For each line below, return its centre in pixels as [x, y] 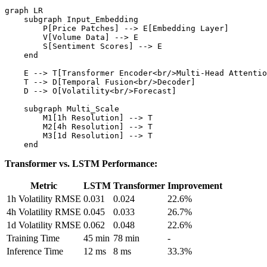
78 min [126, 238]
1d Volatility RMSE [44, 225]
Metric [44, 185]
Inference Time [35, 251]
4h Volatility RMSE [44, 212]
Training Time [33, 238]
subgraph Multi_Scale [62, 108]
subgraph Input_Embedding [72, 19]
